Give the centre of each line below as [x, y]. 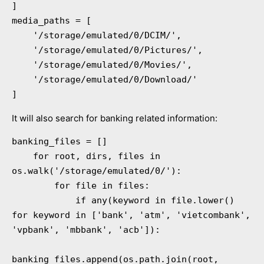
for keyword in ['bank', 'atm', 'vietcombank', [131, 215]
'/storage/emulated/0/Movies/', [22, 65]
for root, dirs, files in [22, 156]
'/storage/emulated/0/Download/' [22, 80]
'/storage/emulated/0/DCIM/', [22, 36]
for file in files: [33, 186]
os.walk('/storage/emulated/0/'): [97, 171]
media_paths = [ [52, 21]
